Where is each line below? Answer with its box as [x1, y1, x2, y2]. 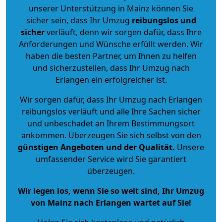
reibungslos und [131, 14, 196, 26]
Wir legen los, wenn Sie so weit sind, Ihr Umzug [18, 185, 204, 196]
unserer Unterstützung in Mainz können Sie [29, 2, 193, 14]
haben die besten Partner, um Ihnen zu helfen [25, 50, 197, 61]
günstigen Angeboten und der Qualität [18, 141, 172, 153]
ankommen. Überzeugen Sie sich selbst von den [21, 129, 201, 141]
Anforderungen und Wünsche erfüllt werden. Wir [19, 38, 203, 50]
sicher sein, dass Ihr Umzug [26, 14, 132, 26]
